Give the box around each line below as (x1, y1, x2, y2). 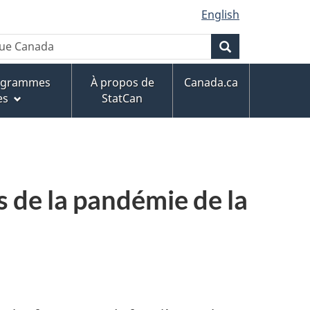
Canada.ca (184, 75, 238, 91)
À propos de (90, 75, 154, 91)
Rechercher (231, 39, 291, 53)
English (201, 7, 239, 22)
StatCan (102, 91, 143, 107)
